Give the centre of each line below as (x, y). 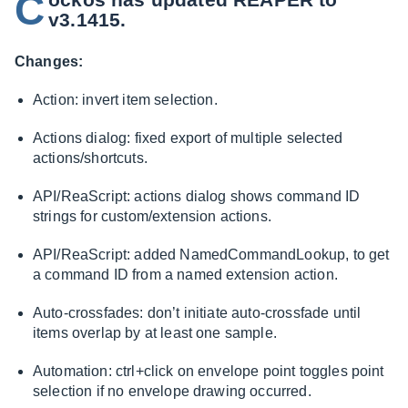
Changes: (49, 61)
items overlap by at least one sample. (155, 333)
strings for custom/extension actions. (152, 216)
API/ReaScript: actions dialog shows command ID (197, 196)
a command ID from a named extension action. (185, 275)
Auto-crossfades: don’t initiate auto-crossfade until (197, 313)
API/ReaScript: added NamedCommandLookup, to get (211, 255)
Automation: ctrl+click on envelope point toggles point (209, 371)
